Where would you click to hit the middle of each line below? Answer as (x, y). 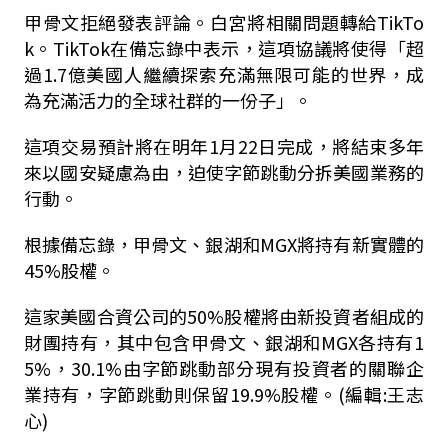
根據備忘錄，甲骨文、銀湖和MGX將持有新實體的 (224, 244)
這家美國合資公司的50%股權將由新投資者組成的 (224, 316)
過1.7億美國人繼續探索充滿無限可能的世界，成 (224, 74)
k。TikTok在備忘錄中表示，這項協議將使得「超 (224, 48)
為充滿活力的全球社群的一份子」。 (167, 100)
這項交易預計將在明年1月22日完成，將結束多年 (224, 146)
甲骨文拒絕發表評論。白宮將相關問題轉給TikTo (224, 22)
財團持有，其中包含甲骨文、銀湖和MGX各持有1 (224, 342)
